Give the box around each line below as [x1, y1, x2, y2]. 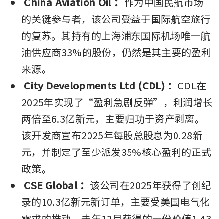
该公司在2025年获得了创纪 [89, 177, 212, 192]
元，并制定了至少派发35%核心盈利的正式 [22, 144, 212, 159]
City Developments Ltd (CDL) [24, 78, 165, 92]
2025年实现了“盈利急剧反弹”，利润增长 [22, 94, 213, 109]
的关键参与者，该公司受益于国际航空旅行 [22, 11, 211, 26]
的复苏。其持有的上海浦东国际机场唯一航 [22, 28, 211, 43]
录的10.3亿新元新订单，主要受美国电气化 [22, 194, 210, 209]
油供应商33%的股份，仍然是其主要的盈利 [22, 44, 212, 59]
